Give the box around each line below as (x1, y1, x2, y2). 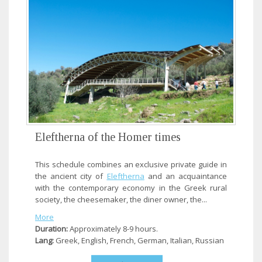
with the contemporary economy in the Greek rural (35, 182, 227, 193)
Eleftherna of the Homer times (35, 130, 181, 143)
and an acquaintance (144, 170, 227, 181)
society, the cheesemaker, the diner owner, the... (35, 194, 207, 205)
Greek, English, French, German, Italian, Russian (54, 235, 224, 246)
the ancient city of (35, 170, 107, 181)
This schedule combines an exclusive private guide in (35, 158, 227, 170)
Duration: (35, 223, 68, 234)
